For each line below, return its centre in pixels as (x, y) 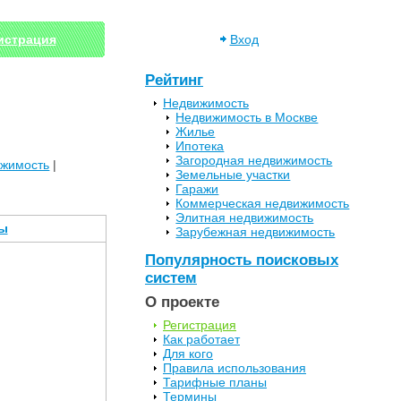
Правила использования (235, 368)
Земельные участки (233, 175)
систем (171, 278)
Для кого (188, 354)
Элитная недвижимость (245, 218)
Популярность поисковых (242, 260)
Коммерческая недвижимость (263, 203)
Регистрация (200, 325)
